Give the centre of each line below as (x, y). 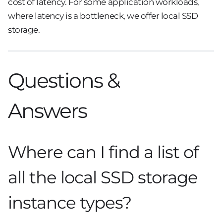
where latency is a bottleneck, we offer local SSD (103, 16)
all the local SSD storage (103, 177)
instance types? (70, 202)
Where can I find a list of (103, 152)
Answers (47, 111)
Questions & (64, 81)
